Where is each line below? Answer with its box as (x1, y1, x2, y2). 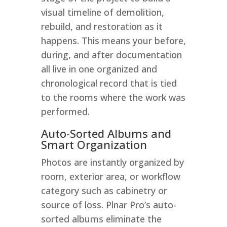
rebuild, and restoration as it (41, 20, 163, 32)
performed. (41, 105, 90, 118)
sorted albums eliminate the (41, 212, 162, 225)
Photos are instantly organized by (41, 156, 184, 168)
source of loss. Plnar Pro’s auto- (41, 198, 176, 211)
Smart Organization (41, 136, 147, 152)
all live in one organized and (41, 62, 157, 75)
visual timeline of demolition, (41, 6, 164, 18)
